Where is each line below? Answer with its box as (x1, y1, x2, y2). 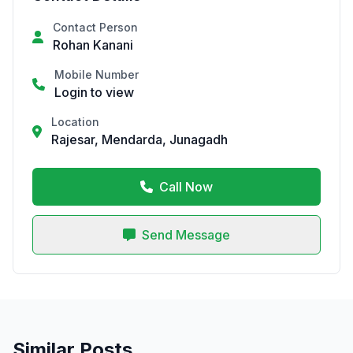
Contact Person (53, 20, 138, 34)
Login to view (54, 84, 134, 100)
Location (51, 115, 99, 128)
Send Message (142, 227, 230, 243)
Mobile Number (54, 68, 139, 81)
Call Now (159, 179, 213, 195)
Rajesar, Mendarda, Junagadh (51, 132, 228, 147)
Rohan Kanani (53, 37, 133, 53)
